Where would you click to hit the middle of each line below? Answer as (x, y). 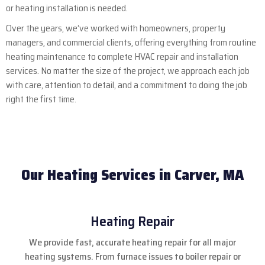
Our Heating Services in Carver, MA (132, 174)
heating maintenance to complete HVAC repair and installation (122, 56)
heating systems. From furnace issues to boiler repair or (132, 256)
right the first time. (41, 99)
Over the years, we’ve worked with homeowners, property (116, 28)
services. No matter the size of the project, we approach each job (128, 71)
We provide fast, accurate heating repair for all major (132, 242)
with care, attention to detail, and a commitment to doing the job (127, 85)
